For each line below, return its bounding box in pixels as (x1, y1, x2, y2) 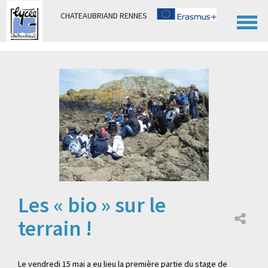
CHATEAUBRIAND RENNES (60, 10, 147, 21)
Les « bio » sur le (18, 191, 166, 218)
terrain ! (18, 215, 92, 242)
